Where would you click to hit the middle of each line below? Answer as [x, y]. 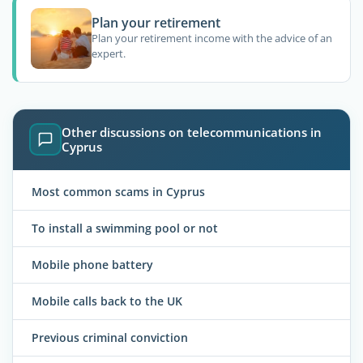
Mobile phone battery [92, 264]
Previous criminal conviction [110, 337]
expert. [108, 54]
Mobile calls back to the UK [107, 301]
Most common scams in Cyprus [118, 191]
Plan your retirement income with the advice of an [211, 38]
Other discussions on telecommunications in [192, 132]
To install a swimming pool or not [125, 228]
